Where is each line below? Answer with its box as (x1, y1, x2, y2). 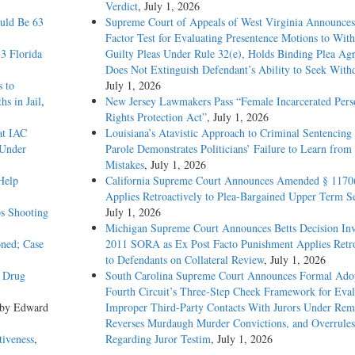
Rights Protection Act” (105, 109, 207, 124)
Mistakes (105, 156, 144, 172)
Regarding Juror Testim (105, 330, 211, 346)
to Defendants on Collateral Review (105, 251, 264, 267)
